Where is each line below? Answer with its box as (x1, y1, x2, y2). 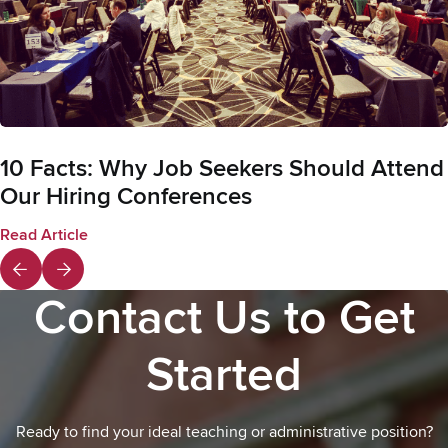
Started (146, 346, 302, 405)
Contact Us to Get (33, 289, 415, 348)
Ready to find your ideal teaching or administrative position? (15, 422, 433, 443)
